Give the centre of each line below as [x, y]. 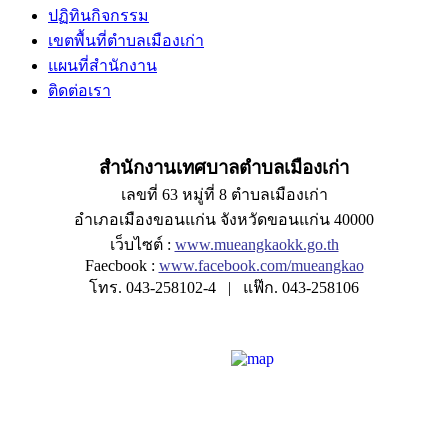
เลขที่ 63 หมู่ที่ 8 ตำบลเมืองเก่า [224, 195]
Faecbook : [121, 266]
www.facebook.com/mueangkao [261, 266]
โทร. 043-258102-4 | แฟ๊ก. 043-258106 [224, 288]
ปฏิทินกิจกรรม [98, 16]
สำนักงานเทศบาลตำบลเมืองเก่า [224, 168]
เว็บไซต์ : [142, 245]
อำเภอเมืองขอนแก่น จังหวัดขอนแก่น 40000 [224, 220]
